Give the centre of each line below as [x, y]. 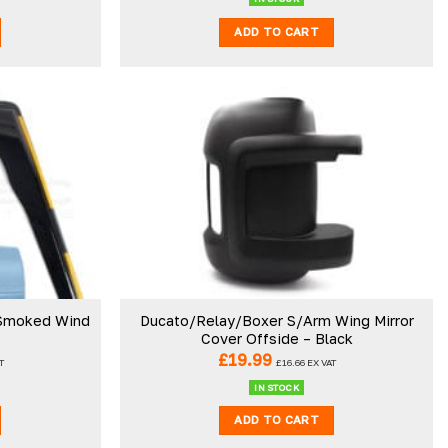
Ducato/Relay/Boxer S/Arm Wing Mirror [276, 321]
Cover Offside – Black [276, 339]
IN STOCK [276, 387]
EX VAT [320, 362]
